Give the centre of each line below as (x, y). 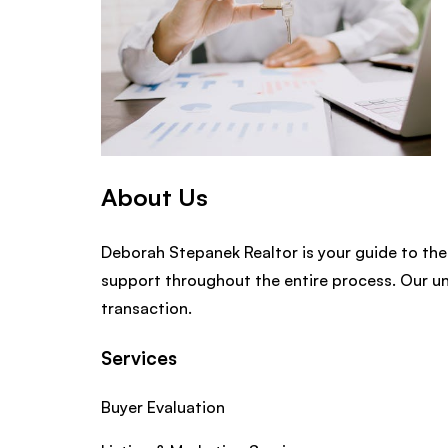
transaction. (146, 308)
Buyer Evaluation (162, 406)
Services (138, 358)
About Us (154, 196)
